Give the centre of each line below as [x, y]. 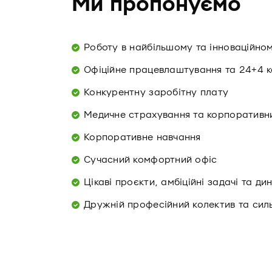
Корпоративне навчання [142, 137]
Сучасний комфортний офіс [151, 160]
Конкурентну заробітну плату [156, 92]
